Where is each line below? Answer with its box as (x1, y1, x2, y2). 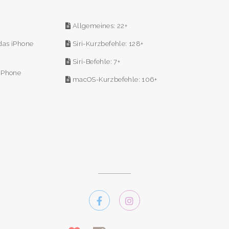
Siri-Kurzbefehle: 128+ (71, 39, 144, 48)
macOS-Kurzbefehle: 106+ (71, 75, 157, 83)
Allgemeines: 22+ (71, 22, 128, 30)
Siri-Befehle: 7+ (71, 57, 121, 65)
